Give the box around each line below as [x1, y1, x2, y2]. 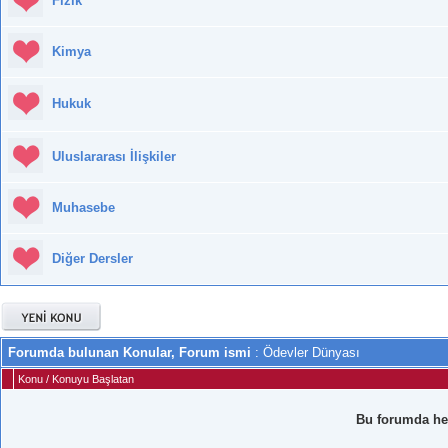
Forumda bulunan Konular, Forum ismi [8, 345, 251, 361]
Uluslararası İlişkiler [52, 149, 176, 165]
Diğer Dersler [52, 251, 133, 267]
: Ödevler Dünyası [251, 345, 360, 361]
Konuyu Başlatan [52, 373, 134, 386]
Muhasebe [52, 200, 115, 216]
